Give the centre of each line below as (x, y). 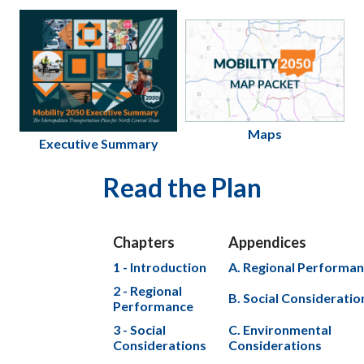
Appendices (267, 243)
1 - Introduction (159, 267)
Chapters (143, 243)
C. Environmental (279, 330)
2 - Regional (147, 291)
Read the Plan (182, 188)
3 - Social (139, 330)
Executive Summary (98, 144)
